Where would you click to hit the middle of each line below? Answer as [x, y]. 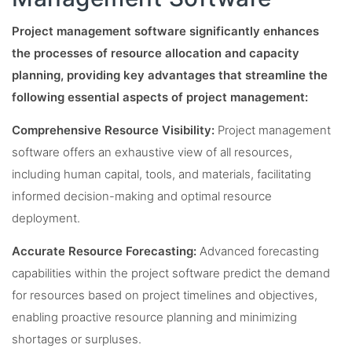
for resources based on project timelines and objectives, [165, 295]
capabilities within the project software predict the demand [171, 273]
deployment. [46, 218]
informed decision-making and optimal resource [142, 196]
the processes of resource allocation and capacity [156, 53]
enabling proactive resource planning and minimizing [154, 317]
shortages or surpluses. [77, 339]
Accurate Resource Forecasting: [104, 251]
